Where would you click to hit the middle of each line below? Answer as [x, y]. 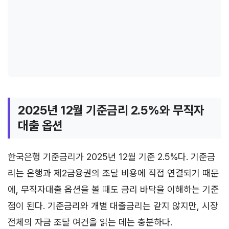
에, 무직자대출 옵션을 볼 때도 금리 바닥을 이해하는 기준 [113, 189]
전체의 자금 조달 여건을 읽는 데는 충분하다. [90, 222]
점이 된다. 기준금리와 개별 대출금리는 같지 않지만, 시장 [113, 205]
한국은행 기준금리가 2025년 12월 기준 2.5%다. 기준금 [111, 156]
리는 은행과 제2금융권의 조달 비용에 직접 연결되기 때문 [113, 173]
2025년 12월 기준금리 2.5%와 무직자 [111, 110]
